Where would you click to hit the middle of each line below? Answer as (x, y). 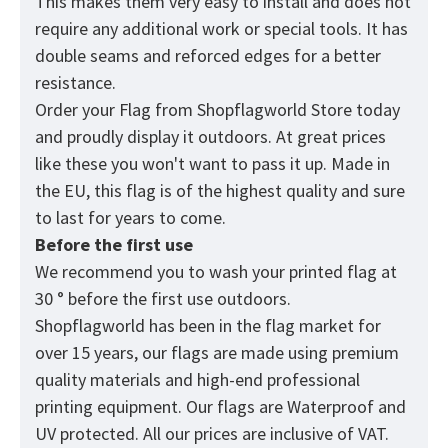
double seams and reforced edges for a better (208, 56)
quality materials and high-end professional (197, 380)
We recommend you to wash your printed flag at (216, 272)
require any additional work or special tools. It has (221, 29)
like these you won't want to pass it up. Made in (212, 164)
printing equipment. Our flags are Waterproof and (220, 407)
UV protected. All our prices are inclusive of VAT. (212, 434)
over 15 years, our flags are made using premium (217, 353)
